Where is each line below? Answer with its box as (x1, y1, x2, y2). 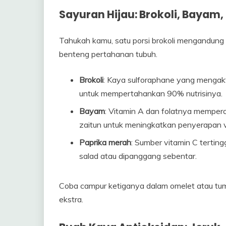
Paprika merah (79, 137, 131, 147)
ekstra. (59, 194, 83, 204)
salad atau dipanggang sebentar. (79, 150, 197, 161)
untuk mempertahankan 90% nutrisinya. (79, 88, 222, 98)
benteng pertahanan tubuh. (59, 48, 157, 59)
